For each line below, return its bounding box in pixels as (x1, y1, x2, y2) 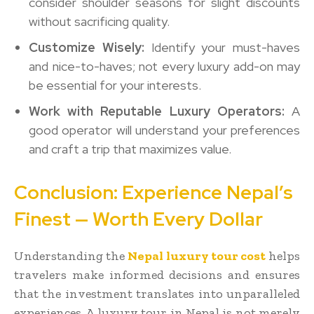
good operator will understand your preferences (29, 121, 300, 138)
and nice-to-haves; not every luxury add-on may (29, 57, 300, 74)
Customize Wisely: (29, 39, 144, 55)
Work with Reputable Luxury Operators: (29, 102, 285, 119)
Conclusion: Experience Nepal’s (14, 179, 293, 205)
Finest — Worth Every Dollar (14, 206, 263, 231)
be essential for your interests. (29, 76, 201, 93)
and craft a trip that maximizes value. (29, 140, 231, 157)
